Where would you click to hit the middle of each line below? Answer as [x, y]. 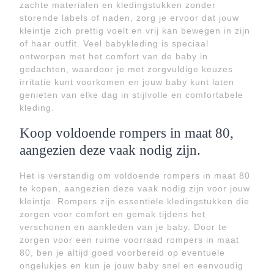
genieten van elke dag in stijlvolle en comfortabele [131, 95]
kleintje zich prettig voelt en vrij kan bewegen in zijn [135, 31]
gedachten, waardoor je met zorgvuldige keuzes [126, 69]
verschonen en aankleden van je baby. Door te [123, 227]
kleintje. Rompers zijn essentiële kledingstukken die [135, 201]
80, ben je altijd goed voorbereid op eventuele [122, 253]
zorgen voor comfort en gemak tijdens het [113, 214]
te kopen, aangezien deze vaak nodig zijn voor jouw [135, 188]
